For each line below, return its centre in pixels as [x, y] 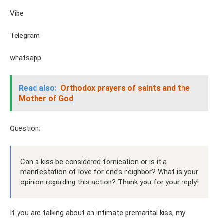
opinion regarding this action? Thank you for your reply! [109, 182]
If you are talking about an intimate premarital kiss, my [98, 213]
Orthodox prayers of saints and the [125, 88]
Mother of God [46, 99]
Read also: [38, 88]
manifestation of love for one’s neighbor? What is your [109, 172]
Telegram [25, 36]
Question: [25, 128]
